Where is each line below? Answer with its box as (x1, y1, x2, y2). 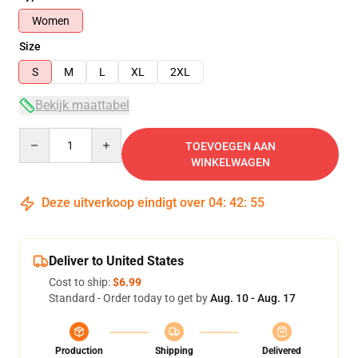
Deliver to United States (49, 253, 184, 268)
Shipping (154, 345, 193, 356)
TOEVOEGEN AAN (185, 140, 276, 153)
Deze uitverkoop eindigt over (38, 195, 209, 210)
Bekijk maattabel (35, 97, 129, 113)
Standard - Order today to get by (49, 292, 210, 304)
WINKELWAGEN (190, 156, 270, 169)
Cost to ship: (49, 276, 113, 288)
